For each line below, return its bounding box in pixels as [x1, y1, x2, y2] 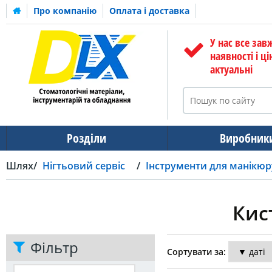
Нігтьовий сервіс [42, 158, 125, 172]
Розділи [67, 130, 107, 146]
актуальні [209, 62, 253, 76]
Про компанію [33, 5, 97, 16]
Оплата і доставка [109, 5, 189, 16]
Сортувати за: [166, 245, 226, 257]
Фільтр [30, 237, 78, 257]
